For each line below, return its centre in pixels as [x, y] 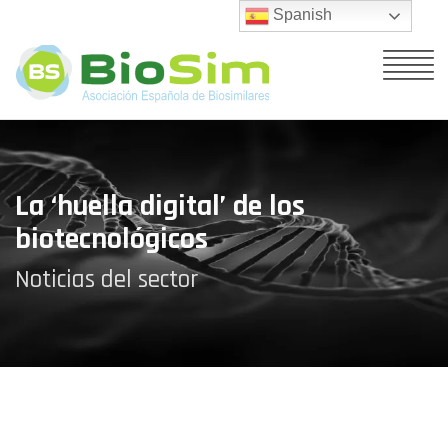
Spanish [301, 15]
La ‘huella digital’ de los [160, 206]
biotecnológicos [111, 239]
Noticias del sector [106, 280]
